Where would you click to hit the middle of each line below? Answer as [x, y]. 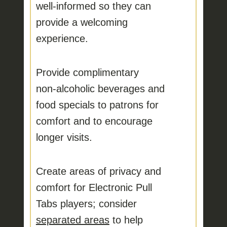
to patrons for [126, 105]
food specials [65, 105]
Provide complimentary [87, 72]
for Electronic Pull [111, 187]
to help [126, 220]
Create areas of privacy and [98, 171]
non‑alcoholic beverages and [100, 88]
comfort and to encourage [94, 121]
